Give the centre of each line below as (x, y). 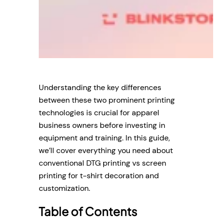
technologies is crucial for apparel (99, 112)
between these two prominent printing (107, 100)
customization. (64, 188)
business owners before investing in (102, 125)
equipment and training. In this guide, (104, 138)
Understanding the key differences (100, 87)
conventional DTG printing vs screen (102, 163)
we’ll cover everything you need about (106, 150)
